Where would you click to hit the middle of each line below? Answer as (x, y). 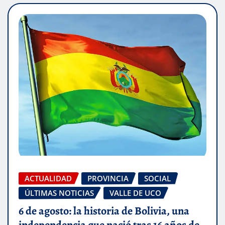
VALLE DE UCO (135, 193)
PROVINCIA (108, 178)
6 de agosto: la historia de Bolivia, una (104, 211)
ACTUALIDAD (48, 178)
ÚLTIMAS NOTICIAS (59, 193)
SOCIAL (157, 178)
